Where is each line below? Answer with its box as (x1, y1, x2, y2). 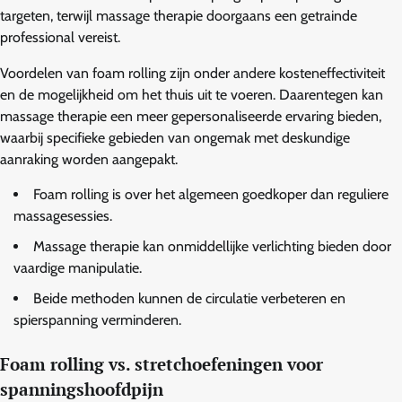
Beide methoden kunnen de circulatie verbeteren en (33, 289, 345, 307)
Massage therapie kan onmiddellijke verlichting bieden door (33, 237, 391, 255)
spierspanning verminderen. (13, 310, 181, 328)
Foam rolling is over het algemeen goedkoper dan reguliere (33, 185, 389, 203)
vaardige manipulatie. (13, 258, 142, 276)
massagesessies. (13, 206, 112, 224)
